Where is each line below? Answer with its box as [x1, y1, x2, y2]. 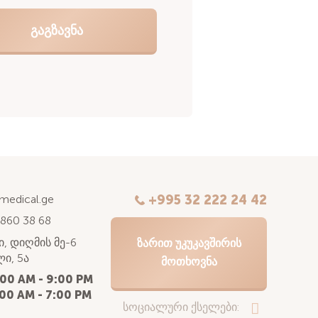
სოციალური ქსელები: [123, 300, 239, 314]
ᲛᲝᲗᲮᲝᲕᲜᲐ [160, 255, 217, 269]
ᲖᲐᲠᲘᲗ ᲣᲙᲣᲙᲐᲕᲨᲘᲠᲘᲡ [136, 236, 241, 251]
